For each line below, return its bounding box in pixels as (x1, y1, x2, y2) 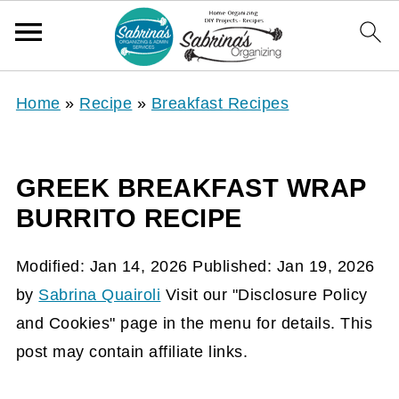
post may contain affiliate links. (15, 343, 248, 361)
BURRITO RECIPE (15, 204, 242, 232)
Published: (187, 257, 277, 275)
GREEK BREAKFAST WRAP (15, 174, 366, 202)
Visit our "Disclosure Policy (160, 286, 368, 304)
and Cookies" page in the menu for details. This (15, 314, 373, 332)
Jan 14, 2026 (89, 257, 188, 275)
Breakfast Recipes (151, 94, 289, 112)
